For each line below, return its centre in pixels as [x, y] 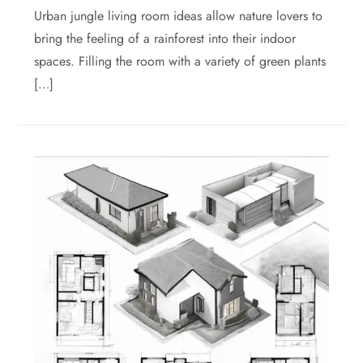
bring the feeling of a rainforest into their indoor [165, 38]
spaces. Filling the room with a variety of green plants [180, 61]
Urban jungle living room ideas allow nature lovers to [179, 15]
